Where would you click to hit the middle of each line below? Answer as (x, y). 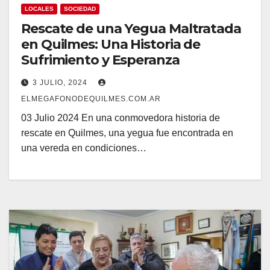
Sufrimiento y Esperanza (100, 60)
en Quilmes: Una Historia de (111, 44)
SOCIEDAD (80, 8)
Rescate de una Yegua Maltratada (131, 28)
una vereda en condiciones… (84, 148)
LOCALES (39, 8)
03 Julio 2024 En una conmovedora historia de (121, 118)
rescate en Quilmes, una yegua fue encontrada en (127, 133)
